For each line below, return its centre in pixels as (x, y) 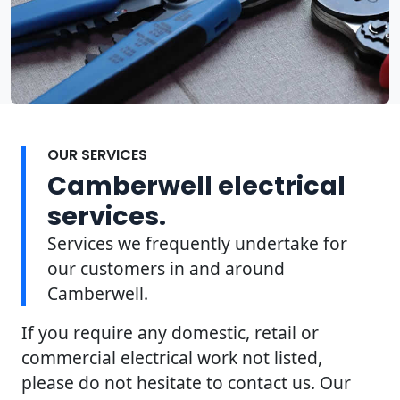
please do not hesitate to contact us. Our (186, 382)
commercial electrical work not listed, (172, 357)
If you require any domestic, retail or (170, 332)
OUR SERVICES (97, 154)
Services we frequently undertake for (197, 243)
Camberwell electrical (196, 185)
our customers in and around (166, 268)
